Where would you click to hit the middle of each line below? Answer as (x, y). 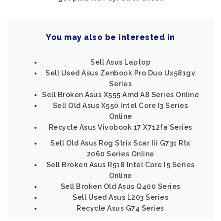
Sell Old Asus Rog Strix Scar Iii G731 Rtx (120, 143)
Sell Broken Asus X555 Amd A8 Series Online (120, 95)
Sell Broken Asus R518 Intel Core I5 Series (120, 165)
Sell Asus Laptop (120, 62)
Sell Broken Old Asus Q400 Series (120, 186)
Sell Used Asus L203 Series (120, 197)
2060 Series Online (120, 154)
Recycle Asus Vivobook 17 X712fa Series (120, 127)
